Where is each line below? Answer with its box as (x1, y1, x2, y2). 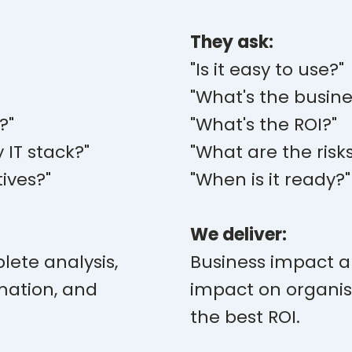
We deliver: (190, 222, 287, 247)
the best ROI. (190, 305, 305, 329)
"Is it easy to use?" (190, 57, 344, 82)
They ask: (190, 30, 273, 54)
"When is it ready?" (190, 167, 350, 192)
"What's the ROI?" (190, 112, 337, 137)
